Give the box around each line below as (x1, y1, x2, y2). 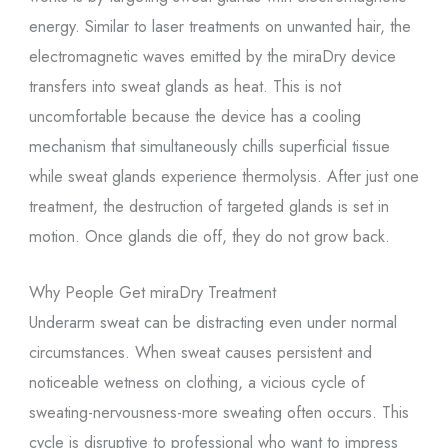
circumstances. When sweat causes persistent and (28, 340, 372, 365)
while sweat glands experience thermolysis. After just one (28, 164, 419, 189)
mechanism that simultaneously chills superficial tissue (28, 134, 390, 159)
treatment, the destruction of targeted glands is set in (28, 194, 389, 219)
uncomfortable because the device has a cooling (28, 104, 361, 129)
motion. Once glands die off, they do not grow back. (28, 224, 390, 249)
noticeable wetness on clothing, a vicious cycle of (28, 370, 365, 395)
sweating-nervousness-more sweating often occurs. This (28, 400, 409, 425)
